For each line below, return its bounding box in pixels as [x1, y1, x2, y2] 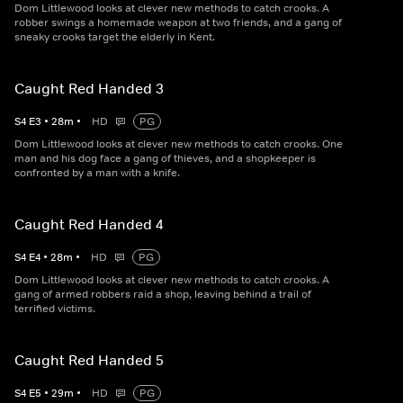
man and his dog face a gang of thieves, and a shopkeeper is [14, 151, 316, 166]
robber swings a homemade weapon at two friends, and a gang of [14, 15, 342, 31]
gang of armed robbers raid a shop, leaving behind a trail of [14, 287, 311, 302]
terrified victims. [14, 301, 95, 317]
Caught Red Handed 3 [14, 79, 164, 98]
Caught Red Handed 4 [14, 215, 164, 234]
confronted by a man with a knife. [14, 166, 180, 181]
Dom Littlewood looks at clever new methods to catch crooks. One [14, 137, 343, 152]
